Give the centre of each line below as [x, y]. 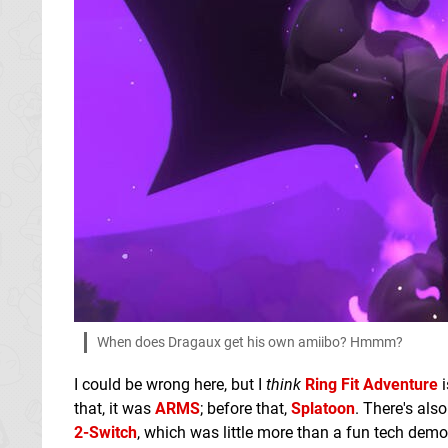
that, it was [114, 408]
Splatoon [323, 408]
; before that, [245, 408]
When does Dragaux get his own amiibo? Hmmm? [250, 342]
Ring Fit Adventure [371, 384]
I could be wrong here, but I [170, 384]
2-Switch [105, 432]
